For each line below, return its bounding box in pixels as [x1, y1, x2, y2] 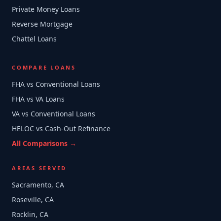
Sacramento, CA [12, 180, 64, 189]
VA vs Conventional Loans [12, 109, 95, 118]
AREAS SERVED [12, 164, 67, 172]
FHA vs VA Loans [12, 94, 65, 104]
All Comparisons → [12, 139, 76, 148]
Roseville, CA [12, 195, 54, 204]
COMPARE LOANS [12, 64, 76, 71]
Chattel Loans [12, 34, 57, 43]
